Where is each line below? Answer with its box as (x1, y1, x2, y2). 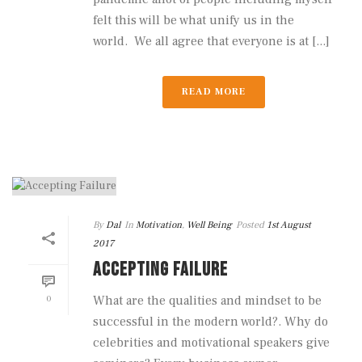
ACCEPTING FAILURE (93, 258, 228, 282)
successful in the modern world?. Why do (93, 314, 328, 330)
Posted (236, 219, 264, 232)
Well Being (187, 219, 232, 232)
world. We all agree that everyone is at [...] (93, 33, 330, 50)
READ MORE (181, 86, 246, 99)
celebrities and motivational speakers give (93, 335, 330, 351)
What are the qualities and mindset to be (93, 293, 322, 309)
